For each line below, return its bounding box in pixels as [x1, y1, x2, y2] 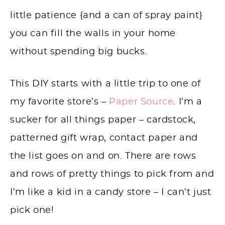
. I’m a [173, 97, 202, 107]
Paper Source [109, 97, 174, 107]
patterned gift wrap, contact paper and [10, 134, 198, 143]
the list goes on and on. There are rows [10, 152, 196, 161]
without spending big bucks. [10, 47, 148, 57]
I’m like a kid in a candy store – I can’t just [10, 188, 211, 197]
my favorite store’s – [10, 97, 109, 107]
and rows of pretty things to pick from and [10, 170, 214, 179]
